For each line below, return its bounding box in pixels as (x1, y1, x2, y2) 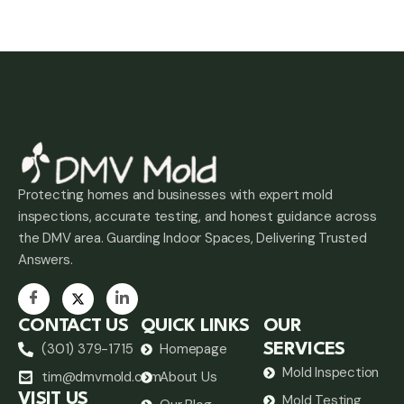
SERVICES (263, 341, 345, 360)
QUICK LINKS (141, 317, 250, 336)
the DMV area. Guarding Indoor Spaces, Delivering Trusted (18, 228, 367, 247)
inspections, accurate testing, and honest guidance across (18, 207, 377, 225)
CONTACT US (18, 317, 128, 336)
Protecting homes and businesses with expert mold (18, 185, 333, 204)
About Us (160, 368, 217, 387)
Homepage (160, 340, 227, 359)
